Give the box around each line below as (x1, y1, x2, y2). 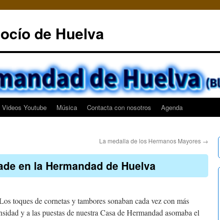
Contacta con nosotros (87, 103, 151, 112)
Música (56, 103, 77, 112)
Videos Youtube (2, 103, 47, 112)
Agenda (161, 103, 183, 112)
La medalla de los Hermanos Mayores (99, 137, 202, 145)
